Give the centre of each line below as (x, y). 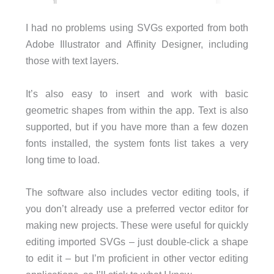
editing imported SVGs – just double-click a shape (137, 241)
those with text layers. (72, 61)
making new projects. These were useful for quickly (137, 225)
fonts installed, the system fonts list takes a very (137, 143)
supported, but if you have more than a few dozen (137, 126)
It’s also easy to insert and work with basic (137, 93)
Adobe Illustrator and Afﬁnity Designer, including (137, 44)
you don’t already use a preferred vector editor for (137, 208)
